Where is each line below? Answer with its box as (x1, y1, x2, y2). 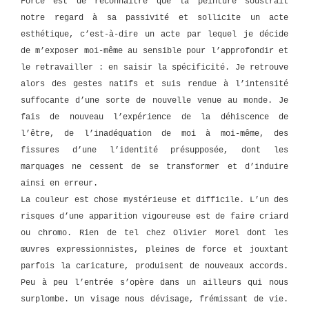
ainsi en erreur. (21, 179, 98, 188)
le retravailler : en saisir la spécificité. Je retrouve (21, 63, 288, 72)
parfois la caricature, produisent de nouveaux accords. (21, 261, 288, 271)
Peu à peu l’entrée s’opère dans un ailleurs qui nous (21, 278, 288, 288)
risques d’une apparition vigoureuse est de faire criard (21, 212, 288, 221)
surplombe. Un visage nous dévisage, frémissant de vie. (21, 295, 288, 304)
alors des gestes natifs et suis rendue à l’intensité (21, 79, 288, 89)
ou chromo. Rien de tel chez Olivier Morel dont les (21, 228, 288, 238)
